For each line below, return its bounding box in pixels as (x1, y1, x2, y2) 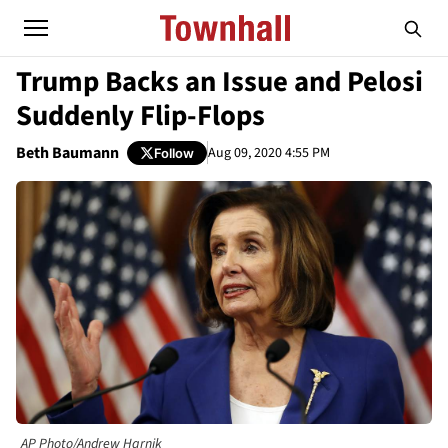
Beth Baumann (16, 142, 119, 164)
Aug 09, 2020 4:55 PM (208, 142, 330, 163)
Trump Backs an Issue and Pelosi (16, 62, 423, 102)
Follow (154, 144, 194, 161)
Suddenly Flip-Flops (16, 96, 265, 136)
